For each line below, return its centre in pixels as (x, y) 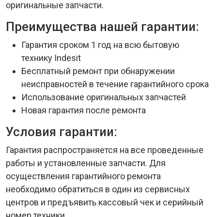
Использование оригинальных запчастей (104, 97)
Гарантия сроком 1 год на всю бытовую (100, 45)
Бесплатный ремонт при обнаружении (98, 71)
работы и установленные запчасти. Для (86, 163)
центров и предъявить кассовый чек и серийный (105, 202)
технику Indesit (51, 58)
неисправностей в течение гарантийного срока (115, 84)
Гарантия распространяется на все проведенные (105, 150)
